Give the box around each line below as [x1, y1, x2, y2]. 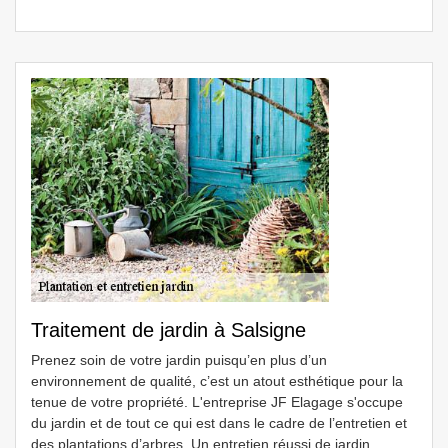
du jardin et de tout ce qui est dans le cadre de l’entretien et [31, 415, 407, 431]
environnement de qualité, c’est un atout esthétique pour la [31, 373, 403, 389]
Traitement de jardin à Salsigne [31, 319, 306, 341]
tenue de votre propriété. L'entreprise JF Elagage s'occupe [31, 394, 403, 410]
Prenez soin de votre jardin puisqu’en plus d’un [31, 352, 327, 368]
